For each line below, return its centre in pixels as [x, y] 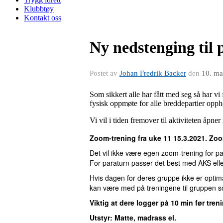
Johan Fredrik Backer [153, 73]
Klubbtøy [39, 9]
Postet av [105, 73]
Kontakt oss [43, 18]
